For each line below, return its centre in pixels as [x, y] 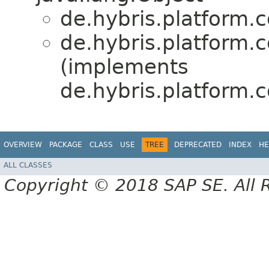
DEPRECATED [198, 144]
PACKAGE [66, 144]
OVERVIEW [23, 144]
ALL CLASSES [28, 165]
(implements [124, 66]
